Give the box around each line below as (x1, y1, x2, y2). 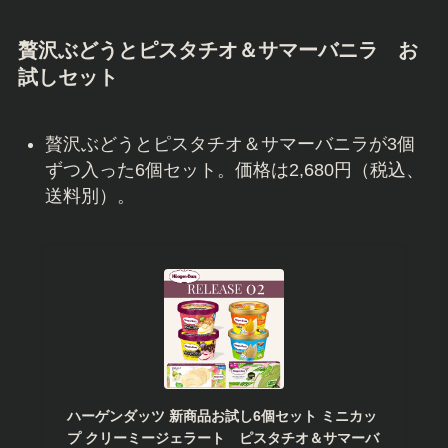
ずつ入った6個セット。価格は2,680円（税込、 (44, 159, 424, 180)
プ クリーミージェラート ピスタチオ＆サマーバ (66, 429, 379, 446)
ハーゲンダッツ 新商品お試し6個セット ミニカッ (66, 407, 377, 424)
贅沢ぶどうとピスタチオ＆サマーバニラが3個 (44, 133, 415, 154)
